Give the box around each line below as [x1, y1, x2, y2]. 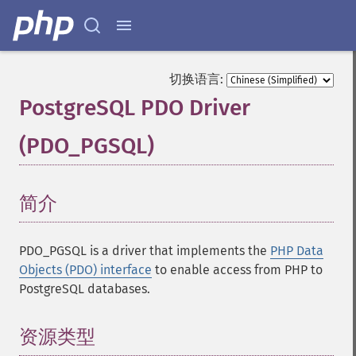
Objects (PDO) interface [19, 262, 152, 277]
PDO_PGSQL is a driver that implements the [19, 243, 270, 258]
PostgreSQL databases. [19, 281, 150, 296]
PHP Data [270, 243, 323, 258]
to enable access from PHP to [152, 262, 323, 277]
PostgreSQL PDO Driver [19, 95, 250, 121]
